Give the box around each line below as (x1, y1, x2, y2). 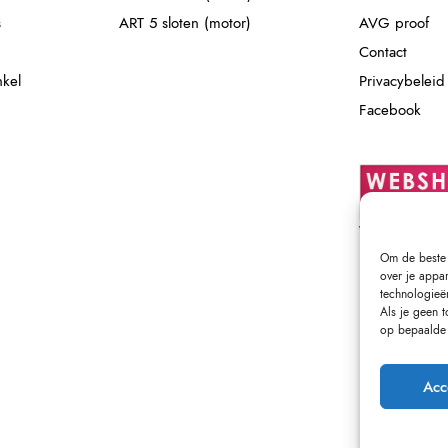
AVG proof (359, 11, 429, 34)
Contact (359, 40, 407, 63)
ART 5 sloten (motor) (119, 11, 251, 34)
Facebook (359, 98, 421, 121)
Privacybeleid (359, 69, 445, 92)
